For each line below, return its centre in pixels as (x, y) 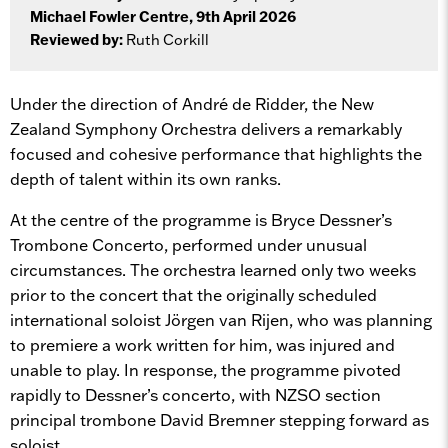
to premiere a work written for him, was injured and (202, 344)
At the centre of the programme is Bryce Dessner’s (201, 219)
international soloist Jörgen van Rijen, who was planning (221, 319)
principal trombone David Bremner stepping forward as (219, 419)
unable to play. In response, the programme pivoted (205, 369)
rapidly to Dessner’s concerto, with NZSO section (195, 394)
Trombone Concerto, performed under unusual (188, 244)
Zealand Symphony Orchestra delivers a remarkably (206, 128)
